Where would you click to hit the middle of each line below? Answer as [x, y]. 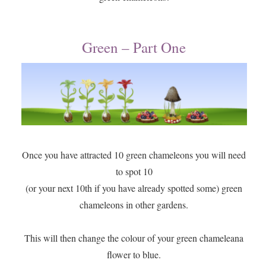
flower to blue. [134, 255]
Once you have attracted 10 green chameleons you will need [134, 155]
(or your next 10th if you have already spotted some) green [134, 188]
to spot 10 [134, 172]
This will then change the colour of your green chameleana [134, 238]
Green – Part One [134, 47]
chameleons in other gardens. [134, 205]
